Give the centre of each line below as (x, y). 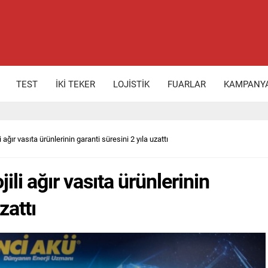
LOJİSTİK (131, 84)
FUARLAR (187, 84)
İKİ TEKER (75, 84)
